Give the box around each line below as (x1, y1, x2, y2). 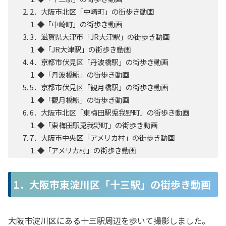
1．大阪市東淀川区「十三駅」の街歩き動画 (13, 177, 211, 192)
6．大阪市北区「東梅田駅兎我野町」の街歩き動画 (30, 107, 190, 118)
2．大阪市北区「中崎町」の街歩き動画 (30, 6, 154, 17)
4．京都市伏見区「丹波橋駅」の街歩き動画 (30, 56, 168, 68)
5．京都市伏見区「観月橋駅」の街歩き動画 (30, 82, 168, 93)
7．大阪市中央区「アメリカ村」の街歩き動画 (30, 132, 175, 143)
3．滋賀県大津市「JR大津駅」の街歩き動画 (30, 31, 170, 42)
